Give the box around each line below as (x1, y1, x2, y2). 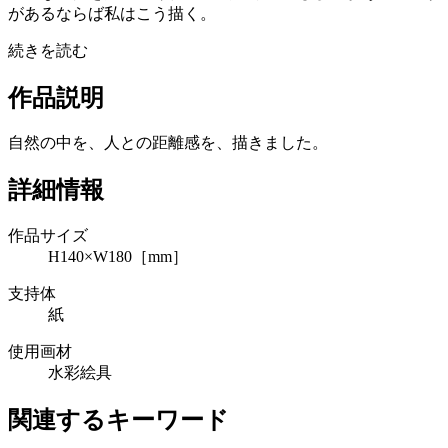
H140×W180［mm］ (48, 248, 188, 266)
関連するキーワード (8, 407, 229, 434)
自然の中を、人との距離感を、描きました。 (8, 134, 328, 152)
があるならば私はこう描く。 (8, 4, 216, 22)
